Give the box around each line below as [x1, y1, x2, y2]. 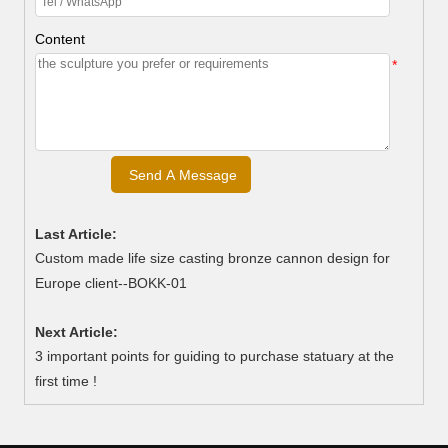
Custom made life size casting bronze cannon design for [35, 250, 391, 267]
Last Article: [35, 226, 118, 243]
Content [35, 31, 86, 48]
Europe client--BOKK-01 [35, 275, 188, 292]
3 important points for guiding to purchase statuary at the [35, 348, 395, 365]
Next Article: [35, 324, 119, 341]
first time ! [35, 373, 98, 390]
